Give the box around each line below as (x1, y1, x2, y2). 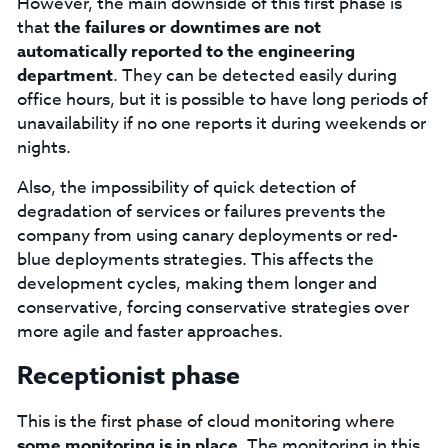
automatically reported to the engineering (16, 39, 355, 64)
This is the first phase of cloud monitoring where (16, 409, 395, 434)
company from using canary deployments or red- (16, 223, 398, 248)
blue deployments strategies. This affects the (16, 247, 374, 272)
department (16, 63, 113, 88)
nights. (16, 135, 71, 160)
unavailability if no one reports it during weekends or (16, 111, 426, 136)
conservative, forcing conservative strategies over (16, 295, 409, 320)
